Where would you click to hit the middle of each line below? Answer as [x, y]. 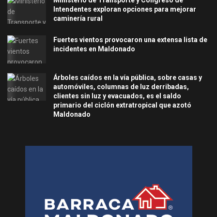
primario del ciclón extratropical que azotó [122, 105]
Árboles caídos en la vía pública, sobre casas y [128, 77]
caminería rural [78, 19]
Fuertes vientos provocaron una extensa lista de [130, 40]
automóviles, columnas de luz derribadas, [121, 86]
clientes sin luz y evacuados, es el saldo [117, 96]
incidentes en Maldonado [94, 49]
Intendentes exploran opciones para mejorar [125, 9]
